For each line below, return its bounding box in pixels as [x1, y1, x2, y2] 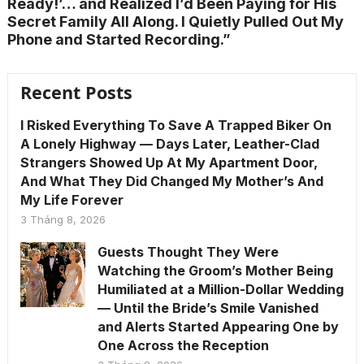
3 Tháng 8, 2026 [19, 213, 106, 226]
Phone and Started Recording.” [6, 31, 231, 48]
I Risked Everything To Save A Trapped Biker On [19, 117, 331, 133]
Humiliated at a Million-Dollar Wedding [97, 281, 344, 297]
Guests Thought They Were [97, 244, 279, 260]
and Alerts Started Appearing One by [97, 318, 339, 335]
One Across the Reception [97, 337, 269, 353]
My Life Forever [19, 192, 123, 208]
